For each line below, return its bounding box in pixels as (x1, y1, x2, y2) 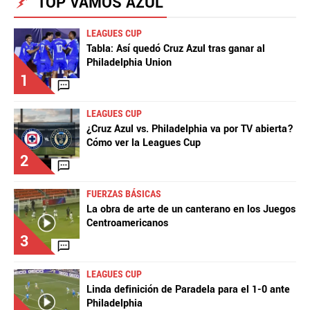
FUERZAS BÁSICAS (86, 188, 161, 199)
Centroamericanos (86, 215, 168, 230)
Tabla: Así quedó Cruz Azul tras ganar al (86, 41, 265, 56)
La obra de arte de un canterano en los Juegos (86, 201, 295, 217)
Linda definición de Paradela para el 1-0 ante (86, 282, 290, 297)
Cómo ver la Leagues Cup (86, 135, 201, 150)
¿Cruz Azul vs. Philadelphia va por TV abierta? (86, 121, 293, 136)
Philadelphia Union (86, 55, 172, 70)
